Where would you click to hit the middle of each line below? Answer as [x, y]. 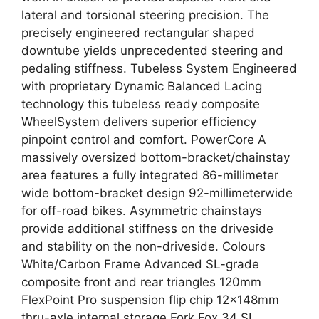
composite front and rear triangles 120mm [141, 282]
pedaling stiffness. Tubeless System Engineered [159, 68]
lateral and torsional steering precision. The [145, 15]
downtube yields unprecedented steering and [152, 51]
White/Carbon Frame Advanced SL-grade [140, 264]
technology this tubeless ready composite [141, 104]
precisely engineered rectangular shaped [138, 33]
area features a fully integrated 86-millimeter [150, 175]
